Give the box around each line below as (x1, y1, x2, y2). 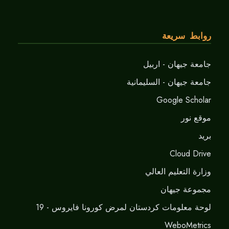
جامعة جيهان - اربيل (143, 58, 211, 71)
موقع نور (181, 112, 211, 124)
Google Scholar (156, 94, 211, 106)
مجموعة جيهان (161, 184, 211, 196)
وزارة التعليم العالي (145, 166, 211, 178)
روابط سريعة (162, 31, 211, 42)
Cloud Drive (170, 148, 211, 160)
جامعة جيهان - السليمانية (127, 76, 211, 88)
